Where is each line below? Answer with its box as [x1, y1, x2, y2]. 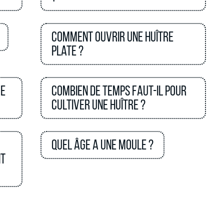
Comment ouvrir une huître [51, 29, 174, 44]
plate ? [51, 43, 84, 58]
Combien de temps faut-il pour [51, 83, 187, 98]
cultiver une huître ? [51, 97, 146, 112]
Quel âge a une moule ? [51, 137, 154, 152]
